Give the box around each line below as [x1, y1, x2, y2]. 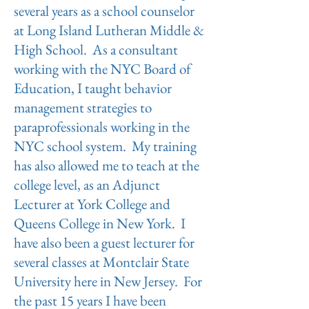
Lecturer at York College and [14, 195, 170, 213]
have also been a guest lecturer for [14, 233, 195, 252]
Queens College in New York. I [14, 214, 186, 232]
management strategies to [14, 98, 152, 117]
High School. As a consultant [14, 40, 178, 59]
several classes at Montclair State [14, 252, 189, 271]
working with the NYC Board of [14, 59, 191, 78]
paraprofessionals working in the [14, 117, 190, 136]
